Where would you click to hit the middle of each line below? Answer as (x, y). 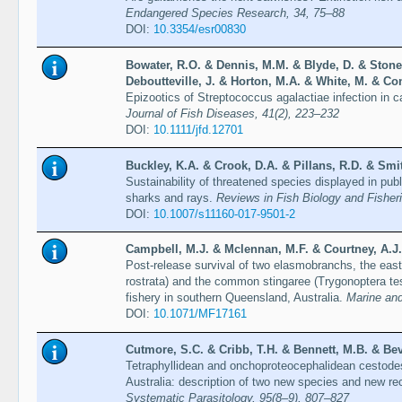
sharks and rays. (170, 197)
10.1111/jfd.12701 (198, 129)
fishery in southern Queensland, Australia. (236, 298)
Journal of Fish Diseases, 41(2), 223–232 (232, 113)
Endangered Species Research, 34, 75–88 (235, 13)
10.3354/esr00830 (199, 29)
